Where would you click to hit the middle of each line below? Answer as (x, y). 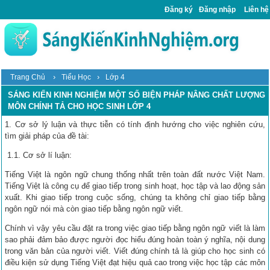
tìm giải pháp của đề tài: (47, 136)
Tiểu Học (77, 77)
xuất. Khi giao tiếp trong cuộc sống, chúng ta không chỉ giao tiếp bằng (135, 197)
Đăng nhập (217, 10)
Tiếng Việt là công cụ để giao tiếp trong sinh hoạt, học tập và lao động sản (135, 186)
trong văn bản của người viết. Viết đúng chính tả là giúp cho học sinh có (135, 251)
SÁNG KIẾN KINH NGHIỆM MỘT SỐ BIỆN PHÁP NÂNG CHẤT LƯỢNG (137, 95)
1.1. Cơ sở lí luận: (39, 155)
